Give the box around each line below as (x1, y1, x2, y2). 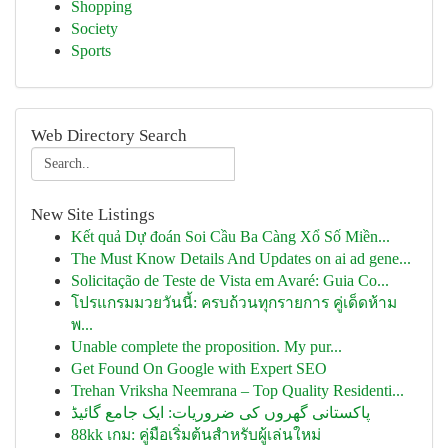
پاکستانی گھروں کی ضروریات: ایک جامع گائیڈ (71, 404, 370, 421)
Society (71, 20, 118, 37)
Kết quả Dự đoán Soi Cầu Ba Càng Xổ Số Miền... (71, 228, 390, 245)
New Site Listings (31, 205, 155, 224)
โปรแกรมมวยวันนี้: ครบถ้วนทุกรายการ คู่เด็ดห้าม (71, 294, 397, 311)
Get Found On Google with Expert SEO (71, 360, 327, 377)
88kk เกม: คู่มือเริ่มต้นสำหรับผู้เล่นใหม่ (71, 426, 321, 443)
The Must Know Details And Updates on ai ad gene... (71, 250, 411, 267)
